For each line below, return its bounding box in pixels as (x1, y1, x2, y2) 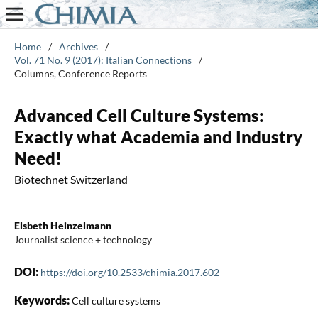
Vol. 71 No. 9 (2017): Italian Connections (13, 53, 192, 66)
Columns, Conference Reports (13, 67, 147, 79)
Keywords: (13, 292, 72, 307)
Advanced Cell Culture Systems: (13, 104, 264, 126)
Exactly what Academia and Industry (13, 126, 302, 147)
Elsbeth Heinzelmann (13, 219, 111, 231)
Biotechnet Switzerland (13, 172, 128, 186)
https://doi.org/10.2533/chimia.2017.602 (40, 265, 219, 278)
